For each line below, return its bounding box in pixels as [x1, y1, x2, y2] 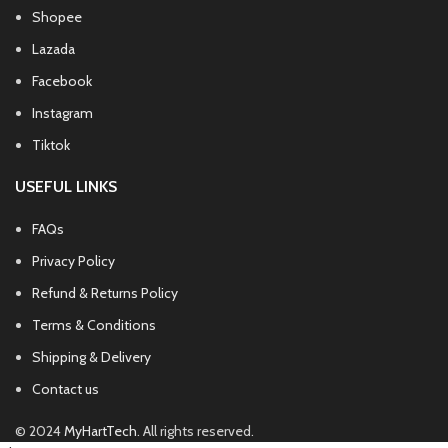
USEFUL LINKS [15, 177, 117, 197]
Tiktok [32, 136, 70, 155]
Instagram [32, 104, 93, 123]
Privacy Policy [32, 252, 115, 271]
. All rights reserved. [137, 422, 254, 441]
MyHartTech [64, 422, 137, 441]
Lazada [32, 40, 75, 59]
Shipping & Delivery [32, 348, 151, 367]
